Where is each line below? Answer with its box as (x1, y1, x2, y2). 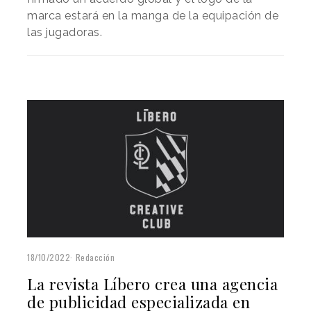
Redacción (75, 251, 115, 264)
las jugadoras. (27, 26, 102, 40)
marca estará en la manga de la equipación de (27, 9, 278, 23)
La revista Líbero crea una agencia (27, 274, 278, 295)
